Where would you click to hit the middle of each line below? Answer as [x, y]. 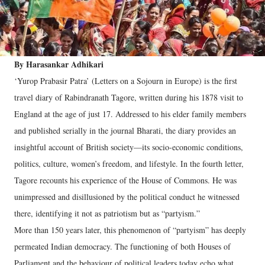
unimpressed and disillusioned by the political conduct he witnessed [127, 197]
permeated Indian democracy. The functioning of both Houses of [122, 246]
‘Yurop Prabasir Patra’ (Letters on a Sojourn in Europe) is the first [126, 81]
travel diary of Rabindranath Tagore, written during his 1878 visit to [129, 97]
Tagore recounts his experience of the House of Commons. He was [125, 180]
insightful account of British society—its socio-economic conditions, [129, 147]
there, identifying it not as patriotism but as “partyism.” [107, 213]
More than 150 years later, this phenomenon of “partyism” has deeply [130, 230]
